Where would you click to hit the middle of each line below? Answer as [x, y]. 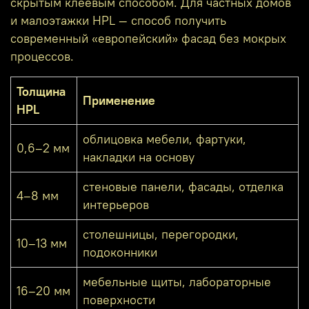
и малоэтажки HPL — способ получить [118, 21]
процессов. [42, 57]
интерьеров [116, 205]
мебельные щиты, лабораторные [177, 282]
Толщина [41, 92]
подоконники [120, 253]
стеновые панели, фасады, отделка [183, 187]
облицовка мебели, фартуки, [165, 140]
